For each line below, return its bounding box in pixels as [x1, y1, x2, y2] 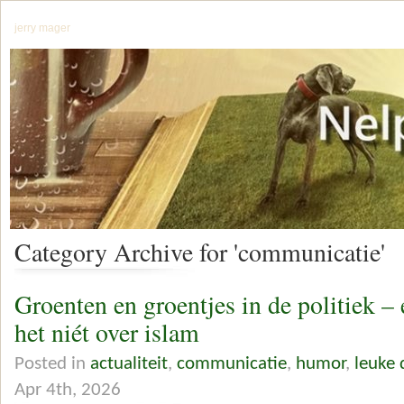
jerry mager [14, 22, 70, 34]
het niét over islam [14, 316, 199, 350]
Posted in [14, 353, 90, 373]
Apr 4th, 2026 [14, 380, 121, 399]
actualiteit [90, 353, 168, 373]
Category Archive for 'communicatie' [14, 235, 385, 270]
